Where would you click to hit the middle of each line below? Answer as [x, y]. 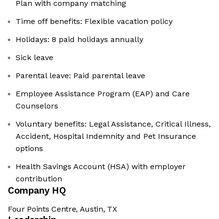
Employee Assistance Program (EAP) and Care [103, 94]
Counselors [37, 106]
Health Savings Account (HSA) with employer [101, 167]
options [29, 149]
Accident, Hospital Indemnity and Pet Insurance [106, 136]
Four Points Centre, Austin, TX [63, 209]
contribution [39, 179]
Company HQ [37, 191]
